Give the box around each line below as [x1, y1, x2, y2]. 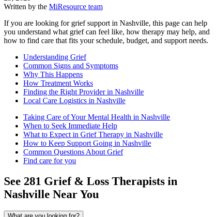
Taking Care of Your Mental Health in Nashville [23, 113, 170, 122]
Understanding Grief [23, 53, 86, 62]
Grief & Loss [44, 175, 109, 188]
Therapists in [109, 175, 177, 188]
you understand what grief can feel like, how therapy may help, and [4, 28, 210, 36]
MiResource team [49, 2, 103, 11]
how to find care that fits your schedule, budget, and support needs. [4, 36, 208, 45]
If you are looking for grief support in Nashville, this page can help [4, 19, 207, 28]
